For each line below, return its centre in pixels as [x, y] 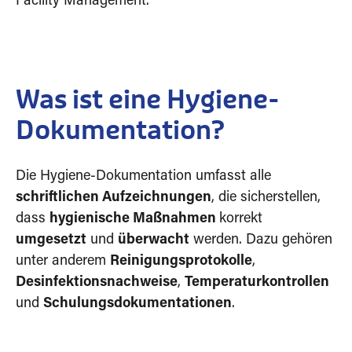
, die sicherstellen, [266, 198]
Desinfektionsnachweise [97, 283]
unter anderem [63, 262]
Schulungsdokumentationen [137, 304]
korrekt [241, 219]
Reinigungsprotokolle [181, 262]
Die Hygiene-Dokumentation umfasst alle [143, 177]
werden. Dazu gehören [261, 240]
